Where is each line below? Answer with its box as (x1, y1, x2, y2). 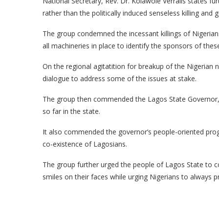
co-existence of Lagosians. (43, 139, 127, 149)
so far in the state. (43, 107, 100, 116)
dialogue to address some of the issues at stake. (43, 74, 197, 83)
